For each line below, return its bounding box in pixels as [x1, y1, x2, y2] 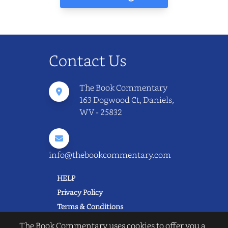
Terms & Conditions [57, 201, 123, 211]
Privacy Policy [57, 187, 103, 197]
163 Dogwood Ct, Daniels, [79, 94, 174, 105]
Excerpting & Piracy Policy [57, 215, 145, 225]
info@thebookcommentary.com [49, 149, 171, 160]
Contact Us [49, 49, 127, 70]
